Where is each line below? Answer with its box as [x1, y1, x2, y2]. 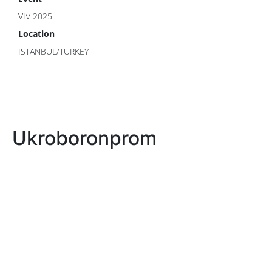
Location [18, 28, 55, 39]
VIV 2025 [18, 10, 52, 22]
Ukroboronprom [12, 126, 157, 150]
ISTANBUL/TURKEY [18, 46, 89, 57]
